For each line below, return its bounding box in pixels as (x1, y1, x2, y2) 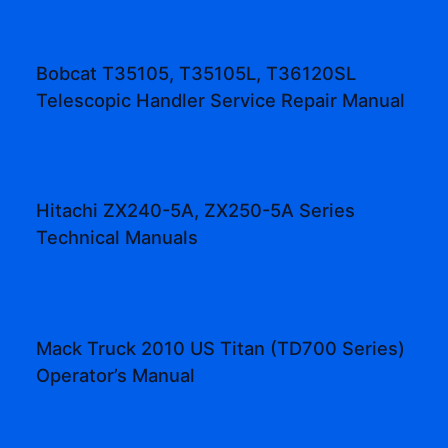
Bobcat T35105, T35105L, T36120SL (36, 61, 357, 84)
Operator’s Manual (36, 363, 196, 386)
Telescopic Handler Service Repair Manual (36, 88, 406, 111)
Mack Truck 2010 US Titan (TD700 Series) (36, 336, 406, 359)
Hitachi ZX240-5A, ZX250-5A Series (36, 199, 356, 222)
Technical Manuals (36, 226, 199, 249)
